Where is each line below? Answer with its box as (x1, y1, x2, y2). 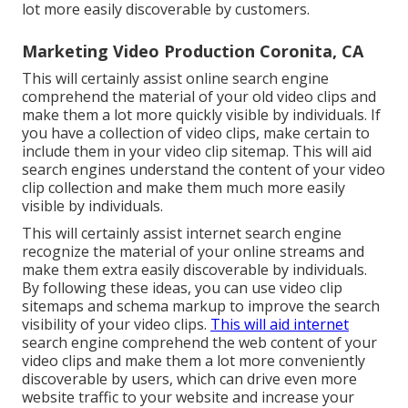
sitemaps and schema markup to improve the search (22, 295, 380, 316)
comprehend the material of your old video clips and (22, 86, 376, 107)
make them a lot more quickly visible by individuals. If (22, 104, 381, 125)
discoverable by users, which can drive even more (22, 368, 357, 389)
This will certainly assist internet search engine (22, 222, 342, 243)
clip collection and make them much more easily (22, 177, 345, 198)
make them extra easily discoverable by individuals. (22, 259, 367, 280)
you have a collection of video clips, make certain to (22, 122, 370, 143)
